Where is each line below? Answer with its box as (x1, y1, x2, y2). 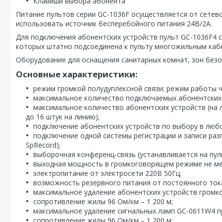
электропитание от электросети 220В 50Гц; (33, 168, 181, 178)
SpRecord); (26, 140, 60, 150)
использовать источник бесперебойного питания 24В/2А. (16, 19, 212, 28)
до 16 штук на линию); (26, 112, 100, 121)
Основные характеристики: (16, 68, 138, 80)
